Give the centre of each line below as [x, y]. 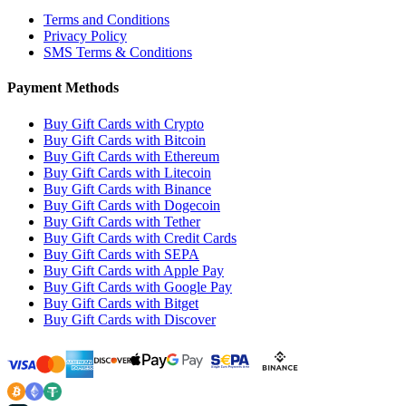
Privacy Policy [85, 36]
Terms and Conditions [106, 20]
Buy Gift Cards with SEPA [121, 254]
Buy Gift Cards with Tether [122, 221]
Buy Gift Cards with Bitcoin [125, 140]
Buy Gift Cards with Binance [127, 188]
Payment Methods [63, 88]
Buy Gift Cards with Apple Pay [134, 270]
